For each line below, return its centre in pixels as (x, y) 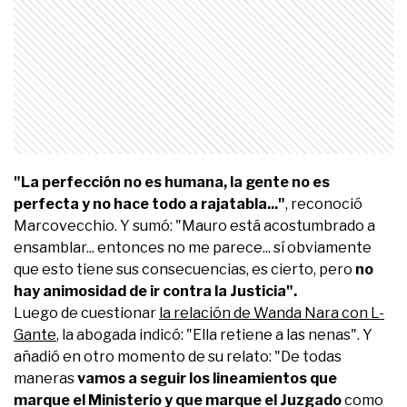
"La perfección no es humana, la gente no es (172, 182)
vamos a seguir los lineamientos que (207, 378)
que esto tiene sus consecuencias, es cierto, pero (184, 269)
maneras (45, 378)
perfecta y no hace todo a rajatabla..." (149, 203)
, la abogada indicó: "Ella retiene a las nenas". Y (214, 334)
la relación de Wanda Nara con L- (272, 313)
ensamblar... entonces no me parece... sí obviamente (193, 247)
